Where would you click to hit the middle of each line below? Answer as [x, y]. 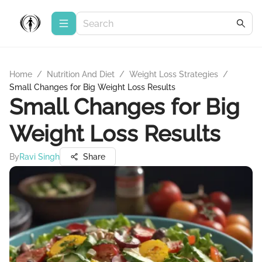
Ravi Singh [39, 157]
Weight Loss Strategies [174, 74]
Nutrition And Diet [81, 74]
